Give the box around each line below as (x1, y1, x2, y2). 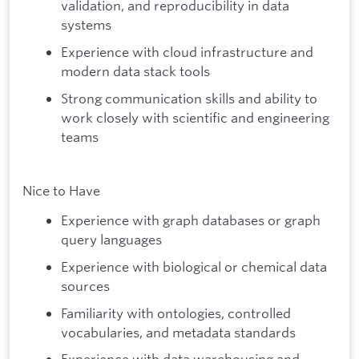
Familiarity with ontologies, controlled (61, 304, 291, 321)
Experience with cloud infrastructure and (61, 43, 313, 60)
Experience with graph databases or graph (61, 212, 321, 229)
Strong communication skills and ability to (61, 89, 317, 107)
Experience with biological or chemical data (61, 258, 327, 276)
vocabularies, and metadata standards (61, 323, 296, 341)
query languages (61, 231, 162, 248)
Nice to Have (22, 181, 100, 199)
